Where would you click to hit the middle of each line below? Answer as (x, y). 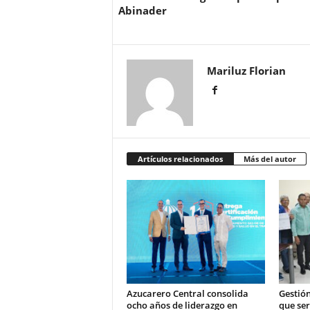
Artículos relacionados (180, 159)
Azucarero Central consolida (187, 294)
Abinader (142, 11)
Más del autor (270, 159)
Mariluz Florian (246, 71)
